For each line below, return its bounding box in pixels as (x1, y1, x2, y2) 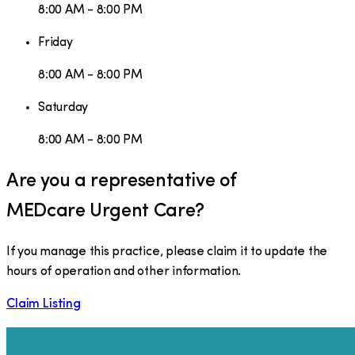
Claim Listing (6, 297, 81, 311)
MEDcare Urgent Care (6, 201, 196, 221)
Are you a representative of (6, 171, 237, 191)
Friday (38, 36, 73, 49)
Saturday (38, 101, 89, 114)
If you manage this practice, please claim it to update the (6, 245, 328, 258)
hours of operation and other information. (6, 265, 242, 278)
